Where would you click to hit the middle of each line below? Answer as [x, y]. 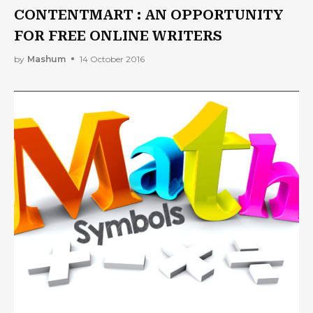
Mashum [46, 59]
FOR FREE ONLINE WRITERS [118, 36]
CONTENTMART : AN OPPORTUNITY [149, 15]
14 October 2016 [112, 59]
